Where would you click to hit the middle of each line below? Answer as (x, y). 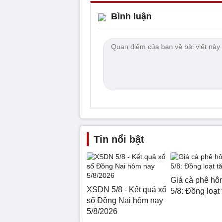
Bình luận (131, 16)
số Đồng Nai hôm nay (125, 200)
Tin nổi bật (119, 139)
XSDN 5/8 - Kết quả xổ (127, 189)
